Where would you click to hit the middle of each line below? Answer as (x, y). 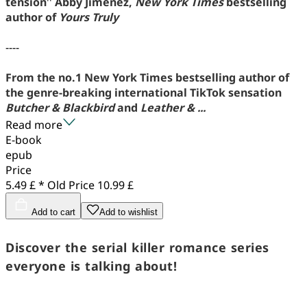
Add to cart (53, 212)
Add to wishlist (128, 212)
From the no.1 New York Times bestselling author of (147, 77)
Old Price (71, 185)
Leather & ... (173, 107)
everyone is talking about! (91, 266)
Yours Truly (89, 17)
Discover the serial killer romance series (137, 247)
